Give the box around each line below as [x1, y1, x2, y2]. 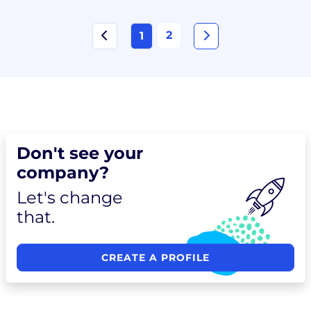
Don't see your [17, 142, 143, 163]
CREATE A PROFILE [101, 251, 210, 264]
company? [17, 162, 109, 183]
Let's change [17, 187, 123, 208]
